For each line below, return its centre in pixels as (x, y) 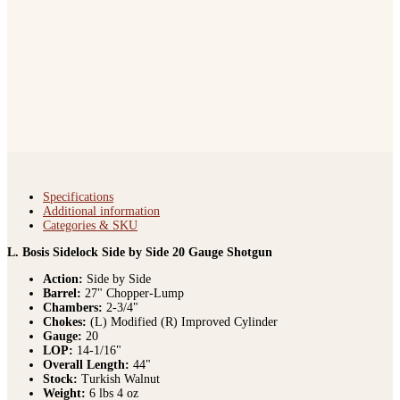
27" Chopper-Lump (133, 299)
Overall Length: (88, 371)
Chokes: (65, 328)
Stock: (62, 385)
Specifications (78, 203)
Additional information (101, 217)
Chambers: (75, 313)
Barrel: (62, 299)
